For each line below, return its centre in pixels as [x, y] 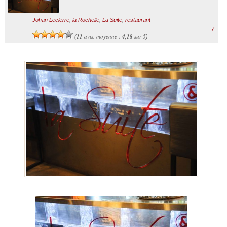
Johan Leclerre [51, 20]
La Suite [112, 20]
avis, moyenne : [102, 36]
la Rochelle [86, 20]
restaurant [138, 20]
